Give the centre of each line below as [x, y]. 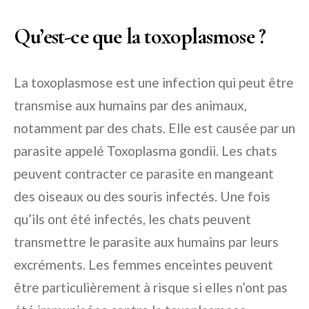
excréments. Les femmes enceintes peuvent [143, 265]
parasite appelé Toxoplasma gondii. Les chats [146, 151]
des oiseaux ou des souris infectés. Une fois [142, 196]
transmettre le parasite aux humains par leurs [146, 242]
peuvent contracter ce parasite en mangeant [144, 173]
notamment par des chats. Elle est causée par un [154, 128]
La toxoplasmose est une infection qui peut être [154, 82]
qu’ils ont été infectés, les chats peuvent [132, 219]
